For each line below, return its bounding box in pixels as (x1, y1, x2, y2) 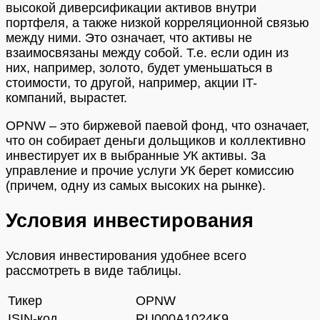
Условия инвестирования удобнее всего (6, 248, 246, 263)
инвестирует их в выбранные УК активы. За (6, 148, 266, 163)
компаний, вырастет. (6, 90, 127, 105)
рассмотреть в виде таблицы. (6, 263, 181, 278)
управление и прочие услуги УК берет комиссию (6, 163, 294, 178)
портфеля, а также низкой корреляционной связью (6, 15, 309, 30)
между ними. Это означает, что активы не (6, 30, 252, 45)
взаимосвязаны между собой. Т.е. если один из (6, 45, 289, 60)
